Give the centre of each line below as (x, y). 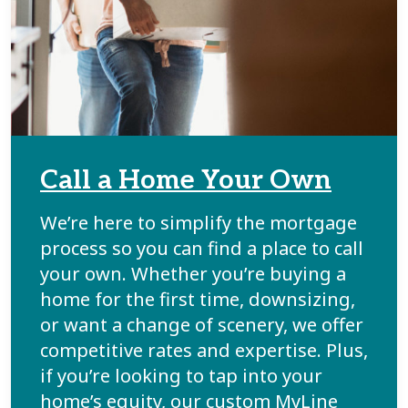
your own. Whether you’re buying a (193, 273)
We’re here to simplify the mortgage (199, 222)
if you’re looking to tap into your (181, 375)
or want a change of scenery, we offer (202, 324)
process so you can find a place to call (202, 248)
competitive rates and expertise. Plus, (204, 350)
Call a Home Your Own (186, 180)
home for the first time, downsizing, (198, 299)
